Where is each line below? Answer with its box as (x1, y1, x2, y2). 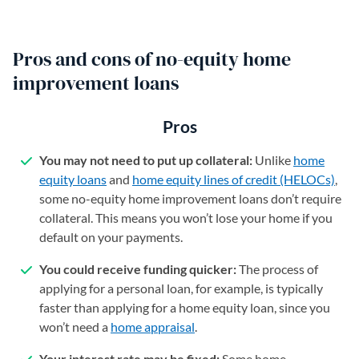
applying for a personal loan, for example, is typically (39, 280, 323, 296)
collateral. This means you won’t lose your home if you (39, 210, 333, 225)
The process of (236, 261, 318, 276)
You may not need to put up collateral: (39, 152, 255, 167)
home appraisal (111, 319, 195, 334)
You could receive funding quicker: (39, 261, 236, 276)
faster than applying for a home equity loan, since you (39, 300, 330, 315)
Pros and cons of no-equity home (13, 46, 291, 72)
